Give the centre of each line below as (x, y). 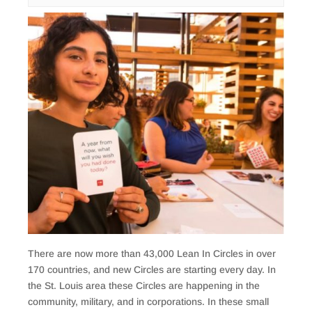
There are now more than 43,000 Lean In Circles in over (152, 254)
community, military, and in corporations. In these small (148, 302)
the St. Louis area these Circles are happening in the (144, 286)
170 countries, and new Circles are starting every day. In (152, 270)
